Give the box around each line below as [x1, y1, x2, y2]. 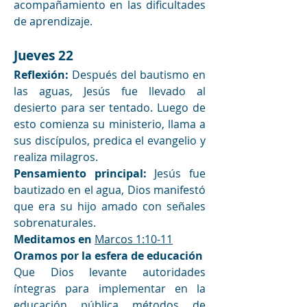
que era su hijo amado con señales [14, 198, 206, 214]
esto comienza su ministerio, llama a [14, 116, 206, 132]
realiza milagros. [14, 149, 98, 164]
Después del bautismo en [69, 66, 206, 82]
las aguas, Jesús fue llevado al [14, 83, 206, 99]
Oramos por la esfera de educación [14, 247, 203, 263]
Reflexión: [14, 66, 69, 82]
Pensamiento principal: [14, 165, 155, 181]
